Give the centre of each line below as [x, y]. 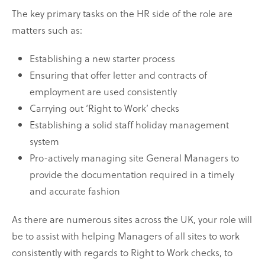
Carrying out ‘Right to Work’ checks [104, 108]
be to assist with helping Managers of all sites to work [126, 236]
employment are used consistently [103, 92]
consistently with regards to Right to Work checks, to [122, 253]
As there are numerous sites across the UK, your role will [132, 219]
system [44, 141]
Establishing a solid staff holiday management [129, 125]
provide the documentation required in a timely [132, 174]
